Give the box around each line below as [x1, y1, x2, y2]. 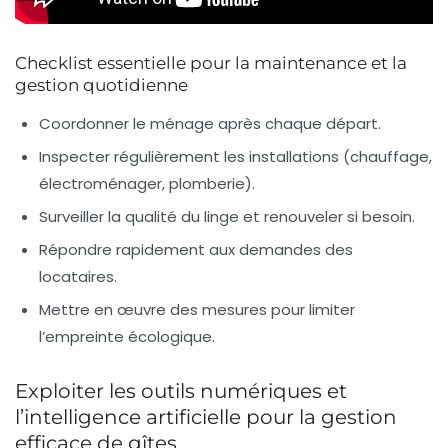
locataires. [39, 265, 117, 287]
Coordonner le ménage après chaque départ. [39, 112, 381, 134]
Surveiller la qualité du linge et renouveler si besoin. [39, 205, 415, 227]
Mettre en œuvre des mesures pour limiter [39, 298, 355, 320]
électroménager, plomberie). [39, 172, 255, 194]
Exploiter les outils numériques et [15, 378, 347, 403]
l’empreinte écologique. [39, 325, 215, 347]
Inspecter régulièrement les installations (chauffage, [39, 145, 432, 167]
